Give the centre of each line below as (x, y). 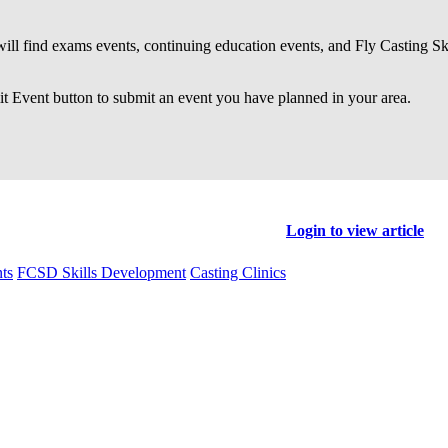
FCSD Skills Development (101, 272)
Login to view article (355, 230)
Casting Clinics (238, 272)
